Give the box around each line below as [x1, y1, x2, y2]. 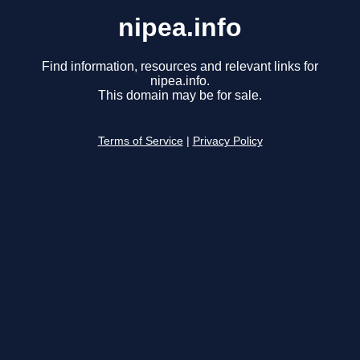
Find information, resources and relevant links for [42, 59, 318, 74]
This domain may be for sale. [98, 88, 262, 103]
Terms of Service [97, 135, 183, 148]
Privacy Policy [192, 135, 263, 148]
